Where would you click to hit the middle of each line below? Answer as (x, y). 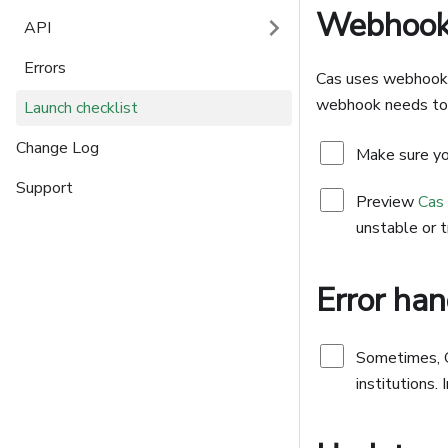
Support (44, 188)
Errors (45, 68)
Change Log (57, 148)
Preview (387, 202)
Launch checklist (81, 108)
